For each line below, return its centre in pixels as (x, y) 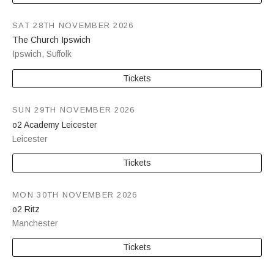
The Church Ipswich (51, 40)
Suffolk (59, 54)
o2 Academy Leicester (55, 124)
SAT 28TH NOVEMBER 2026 (73, 26)
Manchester (35, 223)
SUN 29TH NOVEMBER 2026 (74, 110)
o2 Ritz (26, 209)
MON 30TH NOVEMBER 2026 (75, 194)
